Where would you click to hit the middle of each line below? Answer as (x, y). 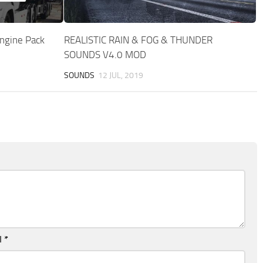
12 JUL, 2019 (121, 76)
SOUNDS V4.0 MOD (105, 55)
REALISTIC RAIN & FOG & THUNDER (139, 40)
